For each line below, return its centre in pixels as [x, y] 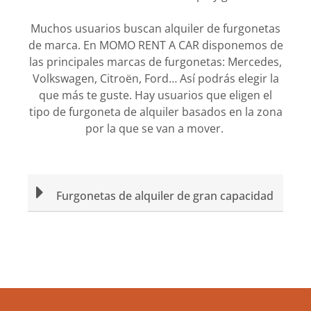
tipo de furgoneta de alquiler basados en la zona [155, 112]
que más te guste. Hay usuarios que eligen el [155, 95]
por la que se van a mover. [155, 128]
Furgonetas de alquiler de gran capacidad [165, 196]
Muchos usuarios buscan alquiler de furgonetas [155, 28]
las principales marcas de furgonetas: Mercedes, [155, 62]
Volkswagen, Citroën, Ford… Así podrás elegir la [155, 78]
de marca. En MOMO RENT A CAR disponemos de [155, 45]
